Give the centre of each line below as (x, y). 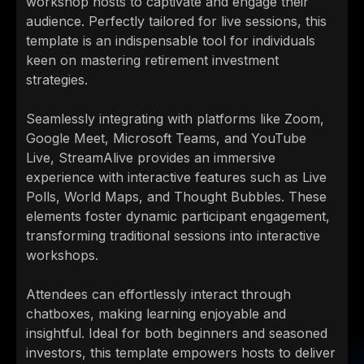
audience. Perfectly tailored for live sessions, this (176, 22)
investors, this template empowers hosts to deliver (181, 353)
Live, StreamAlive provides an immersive (151, 158)
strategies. (57, 80)
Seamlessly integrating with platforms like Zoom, (175, 119)
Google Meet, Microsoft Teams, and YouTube (166, 139)
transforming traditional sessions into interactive (173, 236)
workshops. (62, 256)
